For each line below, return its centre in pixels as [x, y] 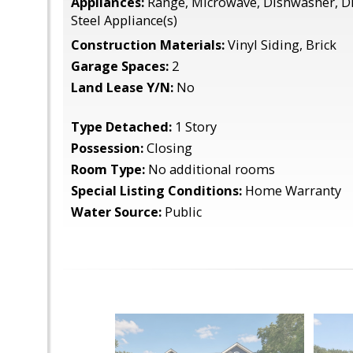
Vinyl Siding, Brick [281, 45]
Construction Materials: [148, 45]
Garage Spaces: [120, 66]
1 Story [194, 127]
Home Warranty [292, 191]
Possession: [107, 148]
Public [182, 212]
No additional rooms [210, 169]
